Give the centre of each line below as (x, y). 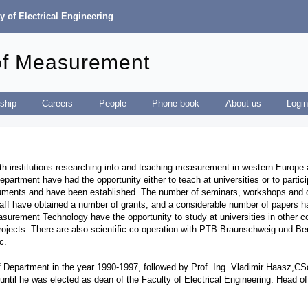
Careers (58, 103)
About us (243, 103)
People (112, 103)
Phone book (176, 103)
